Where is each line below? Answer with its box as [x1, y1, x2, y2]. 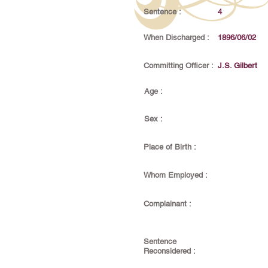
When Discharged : [144, 33, 209, 42]
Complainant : [144, 199, 191, 208]
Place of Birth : [144, 142, 196, 151]
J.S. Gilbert [218, 61, 257, 70]
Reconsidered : [144, 246, 196, 255]
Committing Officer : [144, 61, 214, 70]
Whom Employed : [144, 170, 208, 179]
